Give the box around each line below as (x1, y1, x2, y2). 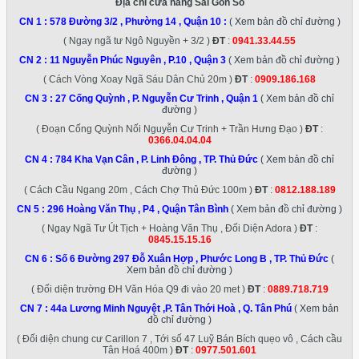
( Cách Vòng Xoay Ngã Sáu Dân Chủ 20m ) (43, 73, 235, 85)
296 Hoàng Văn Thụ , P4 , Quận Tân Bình (47, 203, 228, 215)
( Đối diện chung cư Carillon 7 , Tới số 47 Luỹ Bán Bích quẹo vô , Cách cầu (17, 333, 342, 345)
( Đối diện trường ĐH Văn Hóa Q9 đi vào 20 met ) (30, 283, 248, 295)
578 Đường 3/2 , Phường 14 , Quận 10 (49, 15, 221, 27)
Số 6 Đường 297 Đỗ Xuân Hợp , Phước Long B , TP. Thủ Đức (55, 252, 329, 264)
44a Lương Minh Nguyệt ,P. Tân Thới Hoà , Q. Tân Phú (50, 302, 292, 314)
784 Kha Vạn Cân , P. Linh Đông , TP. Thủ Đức (55, 153, 258, 165)
